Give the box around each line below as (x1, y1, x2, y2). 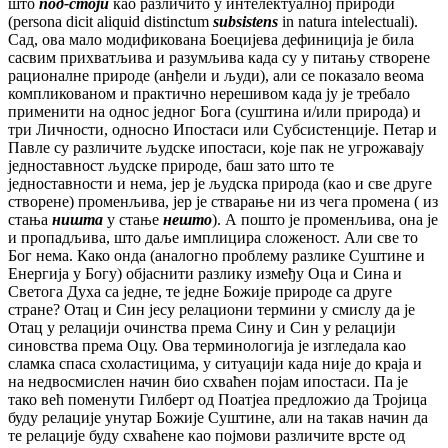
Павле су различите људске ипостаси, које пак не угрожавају (8, 139, 424, 157)
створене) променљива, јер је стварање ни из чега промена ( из (8, 193, 438, 211)
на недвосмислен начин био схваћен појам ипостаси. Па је (8, 373, 408, 391)
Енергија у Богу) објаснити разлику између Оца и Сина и (8, 265, 402, 283)
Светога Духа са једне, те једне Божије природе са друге (8, 283, 392, 301)
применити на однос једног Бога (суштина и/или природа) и (8, 103, 421, 121)
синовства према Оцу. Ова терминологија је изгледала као (8, 337, 406, 355)
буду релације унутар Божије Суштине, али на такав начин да (8, 409, 428, 427)
